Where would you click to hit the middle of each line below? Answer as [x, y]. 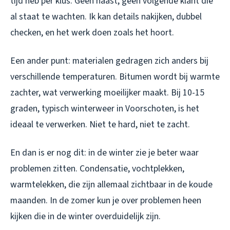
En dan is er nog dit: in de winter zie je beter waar [104, 152]
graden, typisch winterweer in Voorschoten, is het [105, 108]
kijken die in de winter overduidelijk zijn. [85, 216]
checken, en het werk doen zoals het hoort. [92, 32]
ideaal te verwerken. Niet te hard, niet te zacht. [100, 124]
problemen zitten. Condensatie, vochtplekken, [97, 168]
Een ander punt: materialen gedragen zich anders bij [109, 61]
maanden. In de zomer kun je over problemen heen [106, 200]
